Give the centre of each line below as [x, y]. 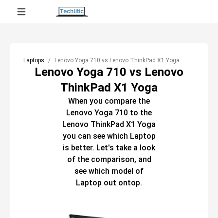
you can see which [95, 136]
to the [140, 113]
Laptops [34, 60]
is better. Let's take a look [109, 148]
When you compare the [109, 101]
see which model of [109, 171]
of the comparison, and [109, 159]
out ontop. [122, 183]
